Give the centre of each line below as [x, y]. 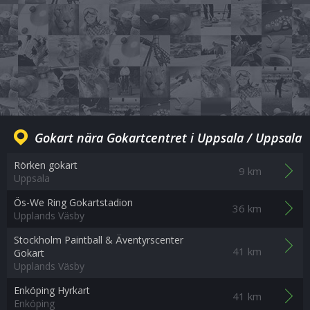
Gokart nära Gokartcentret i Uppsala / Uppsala [168, 138]
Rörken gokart [46, 165]
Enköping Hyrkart [52, 290]
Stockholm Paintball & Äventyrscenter [99, 240]
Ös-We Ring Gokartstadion [73, 202]
